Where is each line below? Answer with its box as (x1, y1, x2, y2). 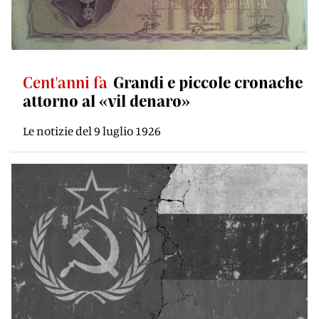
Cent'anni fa (23, 73, 108, 91)
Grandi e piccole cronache (113, 73, 303, 91)
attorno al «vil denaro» (23, 91, 190, 110)
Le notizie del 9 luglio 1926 (23, 123, 161, 138)
